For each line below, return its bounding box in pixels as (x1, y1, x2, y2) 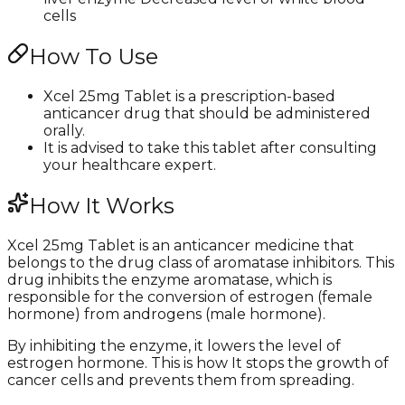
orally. (43, 122, 85, 140)
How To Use (29, 43, 158, 71)
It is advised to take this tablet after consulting (43, 139, 377, 157)
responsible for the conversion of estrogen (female (7, 287, 372, 306)
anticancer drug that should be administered (43, 105, 371, 123)
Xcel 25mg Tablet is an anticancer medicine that (7, 236, 354, 254)
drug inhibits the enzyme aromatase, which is (7, 270, 332, 288)
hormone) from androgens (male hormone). (7, 305, 325, 323)
